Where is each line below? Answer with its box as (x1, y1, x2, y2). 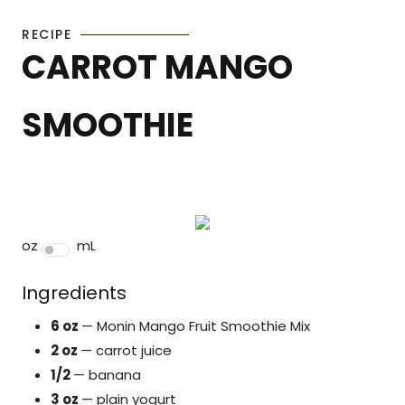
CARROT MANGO (22, 44, 293, 90)
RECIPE (22, 25, 71, 43)
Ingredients (22, 280, 127, 306)
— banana (73, 365, 141, 384)
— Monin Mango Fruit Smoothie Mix (81, 316, 310, 335)
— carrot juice (80, 341, 172, 360)
